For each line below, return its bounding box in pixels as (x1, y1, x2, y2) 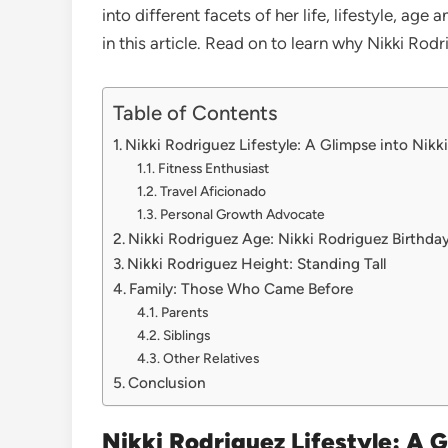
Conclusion (128, 372, 207, 392)
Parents (160, 303, 208, 320)
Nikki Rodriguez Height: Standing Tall (127, 253, 387, 273)
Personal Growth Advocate (159, 205, 325, 222)
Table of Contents (113, 100, 278, 125)
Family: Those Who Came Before (129, 278, 354, 298)
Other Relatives (162, 349, 259, 366)
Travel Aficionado (159, 182, 266, 199)
